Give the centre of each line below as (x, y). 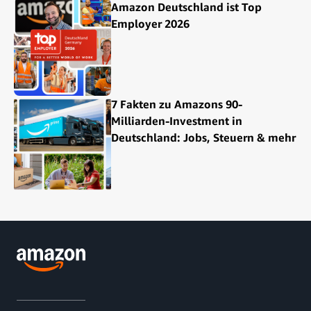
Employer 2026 (150, 23)
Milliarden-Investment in (177, 120)
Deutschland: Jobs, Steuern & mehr (203, 137)
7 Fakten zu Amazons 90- (177, 104)
